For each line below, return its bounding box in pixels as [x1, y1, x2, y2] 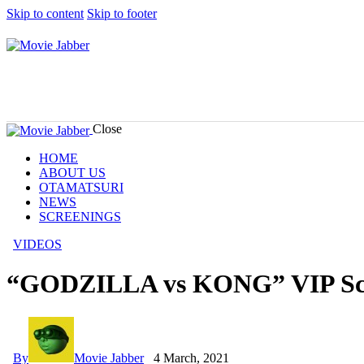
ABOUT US [39, 165, 106, 180]
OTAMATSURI [39, 180, 123, 194]
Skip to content [6, 6, 84, 20]
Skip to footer [87, 6, 157, 20]
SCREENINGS [39, 209, 121, 223]
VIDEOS [13, 236, 62, 251]
